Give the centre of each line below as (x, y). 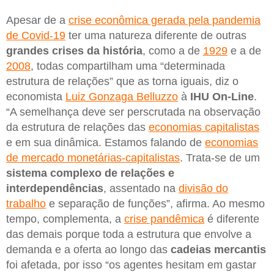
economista (36, 97)
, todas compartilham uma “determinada (128, 66)
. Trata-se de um (220, 158)
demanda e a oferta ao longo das (88, 250)
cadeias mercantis (218, 250)
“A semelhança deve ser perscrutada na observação (133, 112)
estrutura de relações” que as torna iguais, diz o (122, 82)
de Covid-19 (36, 36)
